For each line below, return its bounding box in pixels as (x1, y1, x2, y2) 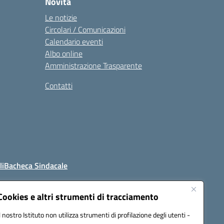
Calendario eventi (45, 35, 103, 47)
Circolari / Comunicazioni (45, 23, 125, 35)
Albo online (45, 47, 82, 59)
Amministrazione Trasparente (45, 59, 142, 71)
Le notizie (45, 11, 77, 23)
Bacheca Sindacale (4, 159, 67, 171)
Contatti (45, 79, 72, 91)
